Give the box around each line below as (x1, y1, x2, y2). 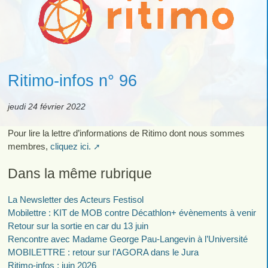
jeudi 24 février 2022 (7, 102, 86, 111)
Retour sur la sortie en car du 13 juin (7, 221, 148, 232)
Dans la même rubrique (7, 165, 152, 181)
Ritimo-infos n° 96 (7, 71, 137, 90)
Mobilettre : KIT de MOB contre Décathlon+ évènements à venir (7, 208, 256, 218)
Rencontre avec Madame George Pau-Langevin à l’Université (7, 234, 248, 245)
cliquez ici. (50, 141, 91, 151)
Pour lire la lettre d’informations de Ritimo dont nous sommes (7, 127, 245, 138)
